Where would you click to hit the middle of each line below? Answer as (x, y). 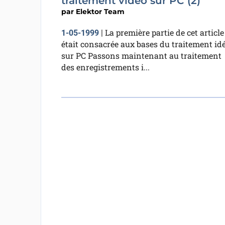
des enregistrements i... (105, 67)
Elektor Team (100, 11)
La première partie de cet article (164, 32)
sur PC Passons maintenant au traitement (141, 55)
